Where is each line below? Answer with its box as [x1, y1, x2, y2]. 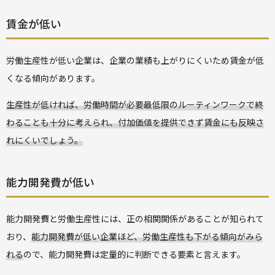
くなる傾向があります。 [6, 71, 100, 84]
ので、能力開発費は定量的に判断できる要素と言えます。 [23, 247, 246, 260]
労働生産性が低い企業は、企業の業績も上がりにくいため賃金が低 [6, 53, 264, 66]
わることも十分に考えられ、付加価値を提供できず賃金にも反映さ [6, 115, 264, 128]
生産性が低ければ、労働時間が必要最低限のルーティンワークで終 [6, 98, 263, 110]
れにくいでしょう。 [6, 133, 83, 146]
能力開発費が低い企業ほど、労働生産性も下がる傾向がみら [31, 230, 263, 242]
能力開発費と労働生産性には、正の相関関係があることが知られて [6, 212, 264, 225]
